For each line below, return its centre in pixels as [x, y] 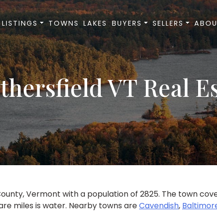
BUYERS [127, 23]
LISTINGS [20, 23]
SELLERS [168, 23]
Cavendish [159, 206]
